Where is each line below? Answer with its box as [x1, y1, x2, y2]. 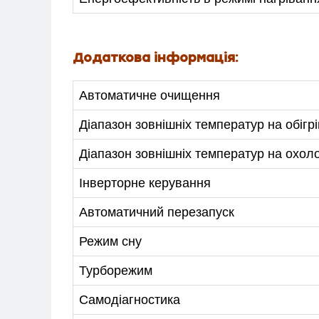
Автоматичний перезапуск [79, 204, 234, 219]
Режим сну [79, 234, 142, 249]
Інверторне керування [79, 175, 211, 190]
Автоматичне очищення [79, 88, 220, 103]
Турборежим [79, 263, 152, 278]
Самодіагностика [79, 292, 180, 307]
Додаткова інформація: [73, 49, 239, 66]
